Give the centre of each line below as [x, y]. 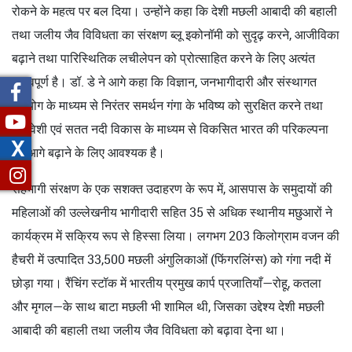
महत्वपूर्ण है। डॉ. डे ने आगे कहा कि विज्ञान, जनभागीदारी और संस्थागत [164, 81]
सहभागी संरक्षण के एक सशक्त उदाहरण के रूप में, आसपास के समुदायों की [172, 188]
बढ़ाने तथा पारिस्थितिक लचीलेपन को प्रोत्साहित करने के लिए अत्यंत [163, 58]
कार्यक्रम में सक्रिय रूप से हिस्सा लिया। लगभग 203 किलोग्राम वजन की [176, 235]
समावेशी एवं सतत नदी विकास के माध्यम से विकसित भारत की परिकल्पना [170, 128]
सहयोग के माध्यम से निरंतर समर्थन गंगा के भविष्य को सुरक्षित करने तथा [167, 105]
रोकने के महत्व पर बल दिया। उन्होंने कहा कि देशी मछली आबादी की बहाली [174, 11]
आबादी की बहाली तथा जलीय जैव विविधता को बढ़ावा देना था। [149, 330]
